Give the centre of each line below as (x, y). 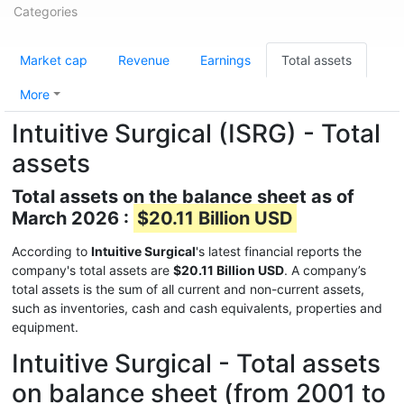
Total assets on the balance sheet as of (183, 197)
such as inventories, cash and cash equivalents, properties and (197, 308)
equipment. (45, 327)
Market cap (54, 60)
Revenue (144, 60)
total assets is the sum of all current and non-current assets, (188, 289)
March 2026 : (73, 218)
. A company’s (325, 270)
